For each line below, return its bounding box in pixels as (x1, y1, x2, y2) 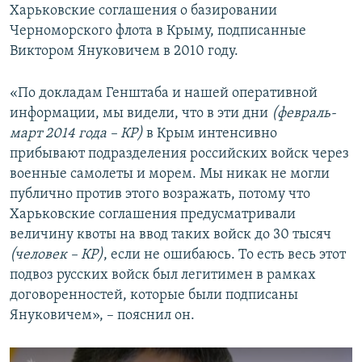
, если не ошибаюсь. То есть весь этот (103, 247, 346, 263)
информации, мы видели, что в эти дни (10, 106, 271, 122)
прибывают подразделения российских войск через (10, 146, 349, 162)
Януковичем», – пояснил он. (10, 308, 195, 324)
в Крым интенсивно (143, 126, 277, 142)
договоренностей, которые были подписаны (10, 288, 298, 304)
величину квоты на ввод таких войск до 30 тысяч (10, 227, 331, 243)
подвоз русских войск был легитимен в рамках (10, 267, 316, 284)
